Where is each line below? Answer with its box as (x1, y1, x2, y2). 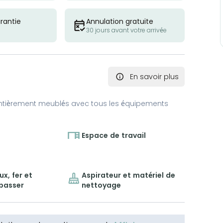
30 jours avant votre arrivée (86, 25, 167, 34)
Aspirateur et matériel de (82, 170, 176, 180)
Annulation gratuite (86, 16, 153, 26)
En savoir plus (129, 71, 179, 82)
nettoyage (82, 180, 121, 190)
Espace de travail (82, 130, 146, 140)
